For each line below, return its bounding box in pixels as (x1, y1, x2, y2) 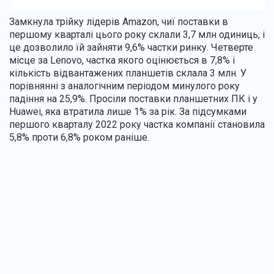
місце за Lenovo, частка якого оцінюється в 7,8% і (9, 54, 235, 67)
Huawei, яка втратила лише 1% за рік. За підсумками (9, 106, 246, 118)
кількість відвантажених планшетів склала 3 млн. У (9, 67, 246, 80)
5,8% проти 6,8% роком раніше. (9, 131, 149, 144)
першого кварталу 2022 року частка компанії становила (9, 119, 265, 131)
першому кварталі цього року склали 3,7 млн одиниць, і (9, 29, 265, 41)
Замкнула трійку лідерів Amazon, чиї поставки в (9, 16, 228, 28)
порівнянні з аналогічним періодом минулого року (9, 80, 240, 92)
